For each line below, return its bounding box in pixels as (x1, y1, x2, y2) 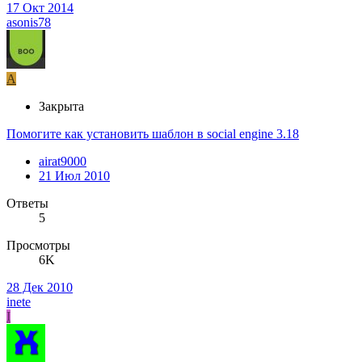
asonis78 (6, 15, 51, 30)
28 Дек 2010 (6, 280, 73, 295)
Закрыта (39, 99, 84, 114)
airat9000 (39, 154, 86, 169)
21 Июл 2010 (39, 169, 110, 183)
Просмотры (6, 238, 70, 253)
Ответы (6, 196, 48, 211)
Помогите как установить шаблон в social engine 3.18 (6, 127, 299, 141)
